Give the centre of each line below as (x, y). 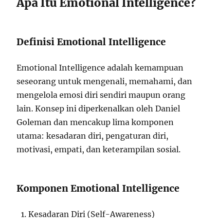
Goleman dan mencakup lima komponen (95, 122)
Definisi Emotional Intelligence (91, 42)
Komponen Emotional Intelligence (98, 189)
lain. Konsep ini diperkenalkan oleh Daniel (99, 109)
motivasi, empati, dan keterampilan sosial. (99, 150)
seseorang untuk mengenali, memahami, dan (105, 82)
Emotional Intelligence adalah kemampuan (100, 68)
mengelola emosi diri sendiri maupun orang (101, 95)
